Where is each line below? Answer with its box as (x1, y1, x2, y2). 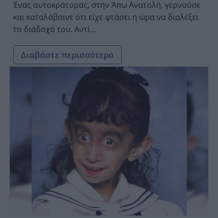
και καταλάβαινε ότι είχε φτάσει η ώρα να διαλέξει (13, 11, 199, 22)
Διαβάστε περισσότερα (21, 49, 114, 60)
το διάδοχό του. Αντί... (13, 23, 96, 35)
